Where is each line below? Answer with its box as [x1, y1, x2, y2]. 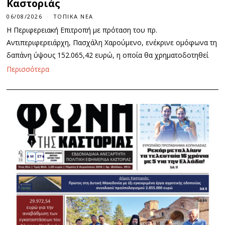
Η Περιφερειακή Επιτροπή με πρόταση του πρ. [7, 25, 158, 35]
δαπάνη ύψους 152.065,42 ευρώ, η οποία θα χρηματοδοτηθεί [7, 50, 209, 60]
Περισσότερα [7, 64, 50, 74]
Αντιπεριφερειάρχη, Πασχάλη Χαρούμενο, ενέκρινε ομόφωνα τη [7, 38, 217, 48]
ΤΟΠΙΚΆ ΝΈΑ [53, 13, 93, 21]
